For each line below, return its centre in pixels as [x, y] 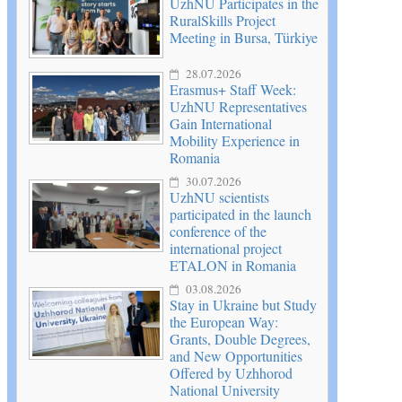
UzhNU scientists [219, 197]
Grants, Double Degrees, [240, 339]
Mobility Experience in [235, 141]
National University [225, 390]
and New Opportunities [236, 356]
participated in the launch [240, 214]
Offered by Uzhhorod [231, 373]
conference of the [218, 232]
